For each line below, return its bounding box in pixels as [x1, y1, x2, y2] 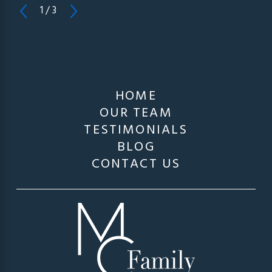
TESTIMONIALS [84, 119, 188, 141]
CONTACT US [91, 153, 181, 175]
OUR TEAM [100, 102, 172, 124]
